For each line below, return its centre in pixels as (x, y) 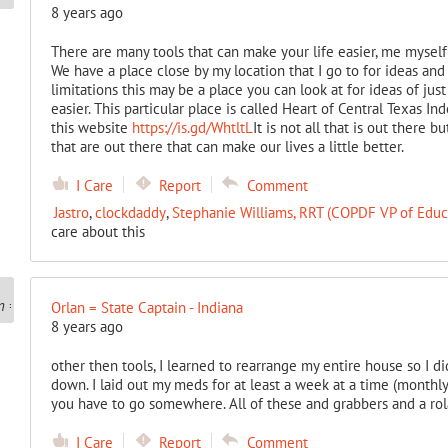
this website (91, 127)
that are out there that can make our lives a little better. (227, 146)
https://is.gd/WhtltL (192, 127)
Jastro (71, 212)
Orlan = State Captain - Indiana (146, 307)
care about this (97, 231)
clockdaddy (130, 212)
